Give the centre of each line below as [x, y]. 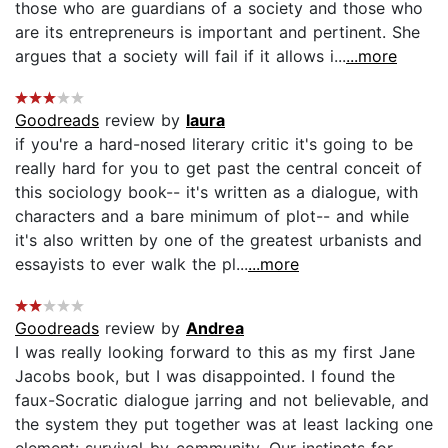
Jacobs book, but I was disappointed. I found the [205, 375]
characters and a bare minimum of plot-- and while [212, 215]
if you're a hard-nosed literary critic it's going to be [214, 143]
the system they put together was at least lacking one [224, 423]
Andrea [215, 327]
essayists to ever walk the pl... [131, 263]
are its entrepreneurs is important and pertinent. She [217, 31]
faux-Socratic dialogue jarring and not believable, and [222, 399]
